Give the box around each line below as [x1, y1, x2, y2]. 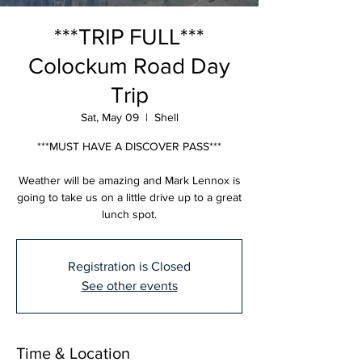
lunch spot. [102, 207, 157, 221]
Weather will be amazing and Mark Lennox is [18, 173, 241, 187]
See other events [81, 278, 178, 293]
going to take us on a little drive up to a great [17, 190, 242, 204]
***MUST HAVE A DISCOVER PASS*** [37, 139, 221, 153]
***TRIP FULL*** [54, 23, 204, 49]
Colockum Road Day [28, 53, 230, 78]
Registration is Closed [68, 259, 191, 273]
